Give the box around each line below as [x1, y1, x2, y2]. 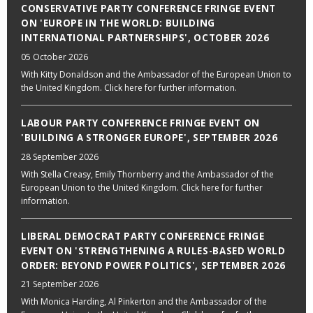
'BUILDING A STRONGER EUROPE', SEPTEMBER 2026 [21, 131, 278, 144]
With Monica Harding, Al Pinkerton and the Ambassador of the [21, 296, 267, 308]
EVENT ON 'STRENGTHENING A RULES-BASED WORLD [21, 244, 286, 257]
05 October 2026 [21, 50, 88, 63]
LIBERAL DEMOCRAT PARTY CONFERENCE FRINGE [21, 229, 265, 242]
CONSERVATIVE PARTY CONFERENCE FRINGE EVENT [21, 2, 276, 15]
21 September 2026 [21, 278, 99, 291]
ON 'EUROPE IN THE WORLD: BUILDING [21, 17, 215, 30]
